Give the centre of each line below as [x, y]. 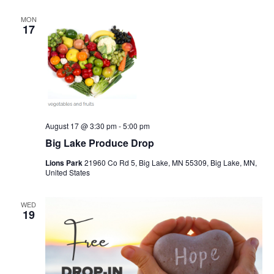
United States [67, 172]
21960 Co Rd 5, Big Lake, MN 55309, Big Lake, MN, [170, 163]
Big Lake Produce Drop [99, 143]
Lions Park [65, 163]
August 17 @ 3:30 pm [81, 126]
